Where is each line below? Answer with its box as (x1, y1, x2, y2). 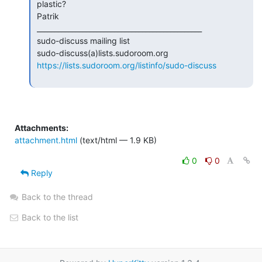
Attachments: (15, 122, 68, 133)
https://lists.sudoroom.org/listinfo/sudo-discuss (37, 60, 216, 70)
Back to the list (19, 212, 78, 222)
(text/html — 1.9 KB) (77, 135, 157, 145)
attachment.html (15, 135, 77, 145)
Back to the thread (22, 191, 93, 202)
